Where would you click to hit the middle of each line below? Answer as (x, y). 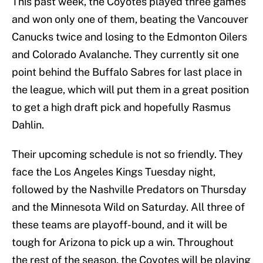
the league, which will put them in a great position (130, 90)
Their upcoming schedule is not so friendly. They (127, 154)
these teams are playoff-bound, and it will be (119, 225)
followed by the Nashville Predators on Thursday (129, 190)
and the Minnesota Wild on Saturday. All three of (128, 207)
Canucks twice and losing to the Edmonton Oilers (129, 37)
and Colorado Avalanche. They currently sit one (125, 55)
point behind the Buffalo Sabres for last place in (127, 72)
